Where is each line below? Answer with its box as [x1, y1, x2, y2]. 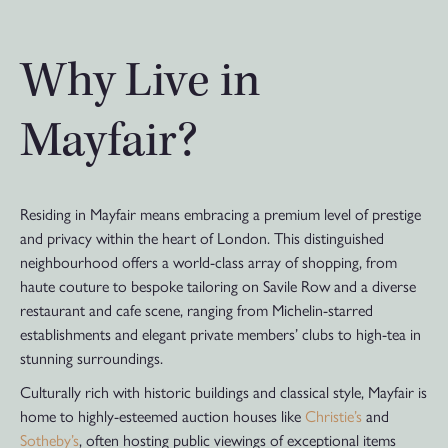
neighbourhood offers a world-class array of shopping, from [20, 250, 397, 274]
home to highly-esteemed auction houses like [20, 403, 305, 427]
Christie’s [305, 403, 362, 427]
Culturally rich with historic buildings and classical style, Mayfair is [20, 379, 427, 403]
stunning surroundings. [20, 346, 163, 370]
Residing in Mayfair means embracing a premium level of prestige [20, 202, 421, 226]
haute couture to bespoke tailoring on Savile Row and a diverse [20, 274, 416, 298]
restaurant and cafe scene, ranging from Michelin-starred [20, 298, 373, 322]
